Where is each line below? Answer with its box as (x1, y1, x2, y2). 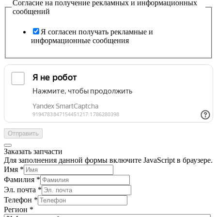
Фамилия (4, 175, 36, 184)
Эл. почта (4, 185, 38, 194)
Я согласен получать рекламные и (41, 27, 153, 36)
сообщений (13, 7, 50, 16)
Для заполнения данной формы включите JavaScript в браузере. (4, 155, 213, 164)
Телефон (4, 195, 34, 204)
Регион (4, 205, 30, 214)
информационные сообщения (31, 36, 129, 45)
